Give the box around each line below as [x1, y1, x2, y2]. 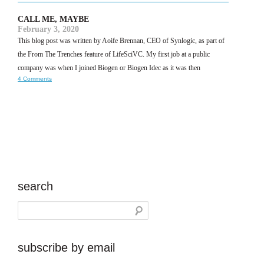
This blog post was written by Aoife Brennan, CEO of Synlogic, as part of [18, 36, 225, 45]
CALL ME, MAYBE [18, 14, 89, 24]
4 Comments [18, 75, 52, 82]
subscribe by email [18, 240, 115, 254]
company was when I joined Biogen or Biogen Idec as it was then [18, 63, 200, 72]
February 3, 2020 [18, 24, 79, 34]
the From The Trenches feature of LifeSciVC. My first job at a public [18, 49, 210, 58]
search [18, 179, 53, 193]
